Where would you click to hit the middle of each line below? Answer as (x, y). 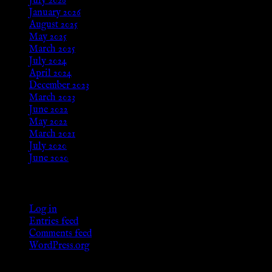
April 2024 (50, 74)
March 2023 (52, 98)
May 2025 (48, 37)
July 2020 (48, 147)
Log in (43, 209)
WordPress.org (59, 246)
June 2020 (49, 159)
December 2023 (59, 86)
